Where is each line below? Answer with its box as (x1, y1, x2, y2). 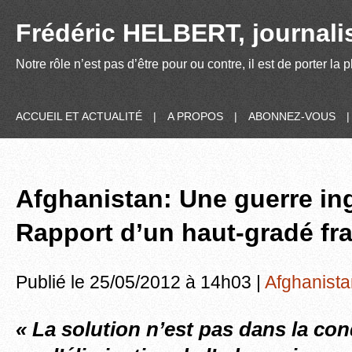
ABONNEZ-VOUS (248, 110, 335, 123)
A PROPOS (167, 110, 223, 123)
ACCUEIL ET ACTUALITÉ (16, 110, 142, 123)
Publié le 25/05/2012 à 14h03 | (16, 271, 265, 292)
